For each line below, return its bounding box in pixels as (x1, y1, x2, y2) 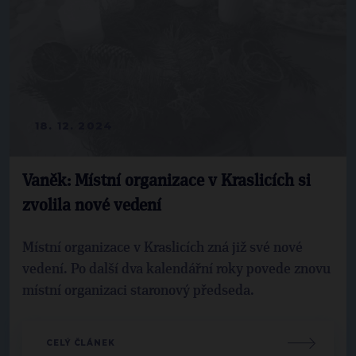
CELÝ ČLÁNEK (46, 338, 115, 349)
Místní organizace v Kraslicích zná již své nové (22, 241, 303, 256)
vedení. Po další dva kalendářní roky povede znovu (22, 262, 331, 277)
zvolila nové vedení (22, 198, 161, 215)
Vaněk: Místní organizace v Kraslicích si (22, 173, 311, 190)
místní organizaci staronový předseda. (22, 284, 254, 299)
